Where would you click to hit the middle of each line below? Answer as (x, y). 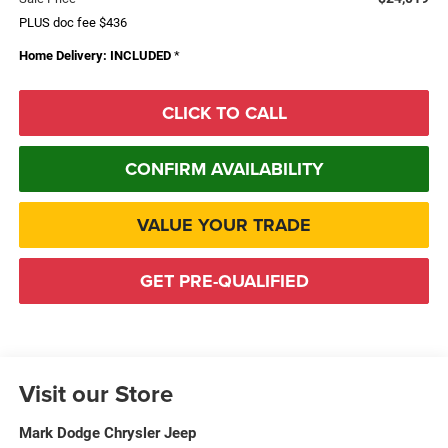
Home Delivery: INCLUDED (94, 56)
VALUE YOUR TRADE (224, 225)
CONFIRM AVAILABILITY (224, 169)
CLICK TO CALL (224, 113)
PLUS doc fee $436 (72, 23)
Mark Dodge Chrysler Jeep (107, 433)
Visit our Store (95, 394)
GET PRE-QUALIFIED (224, 281)
